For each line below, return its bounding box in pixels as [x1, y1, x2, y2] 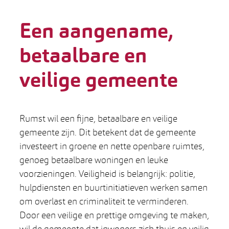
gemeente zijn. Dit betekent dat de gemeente [19, 126, 196, 138]
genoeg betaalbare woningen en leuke [19, 153, 168, 166]
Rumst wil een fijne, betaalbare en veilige [19, 112, 177, 124]
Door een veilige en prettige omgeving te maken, [19, 209, 209, 221]
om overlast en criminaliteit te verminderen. [19, 195, 189, 207]
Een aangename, [19, 17, 173, 44]
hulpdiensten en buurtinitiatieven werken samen [19, 181, 208, 193]
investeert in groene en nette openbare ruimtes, [19, 140, 204, 152]
